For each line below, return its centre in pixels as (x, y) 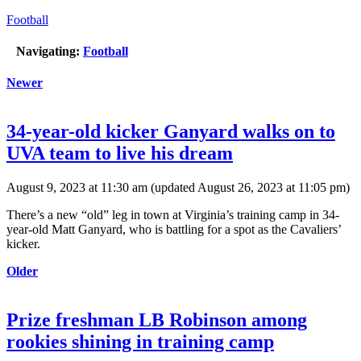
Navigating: (48, 52)
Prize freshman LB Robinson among (157, 320)
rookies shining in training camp (140, 342)
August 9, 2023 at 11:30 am (77, 188)
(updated (172, 188)
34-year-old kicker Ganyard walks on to (171, 132)
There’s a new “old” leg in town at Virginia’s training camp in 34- (173, 215)
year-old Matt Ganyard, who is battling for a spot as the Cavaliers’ (174, 230)
